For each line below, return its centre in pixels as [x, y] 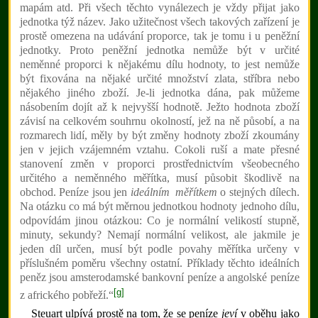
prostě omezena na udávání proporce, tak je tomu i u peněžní [159, 36]
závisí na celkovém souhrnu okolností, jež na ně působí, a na [159, 121]
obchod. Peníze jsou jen [75, 192]
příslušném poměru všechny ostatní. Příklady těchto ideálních [159, 263]
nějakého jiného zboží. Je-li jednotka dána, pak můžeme [159, 93]
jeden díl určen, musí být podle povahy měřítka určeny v [159, 249]
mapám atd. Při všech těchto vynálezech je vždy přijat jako [159, 8]
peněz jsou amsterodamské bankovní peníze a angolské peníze [159, 278]
